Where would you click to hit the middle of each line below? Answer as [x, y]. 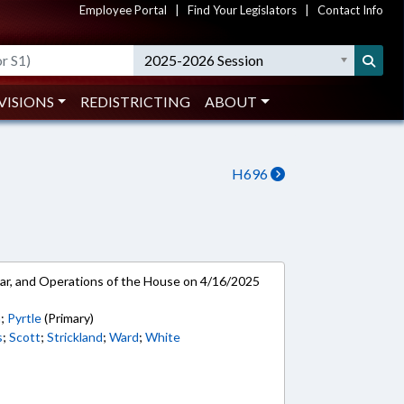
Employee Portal [123, 10]
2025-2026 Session [204, 60]
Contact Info [350, 10]
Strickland [75, 337]
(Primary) [68, 318]
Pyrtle [25, 318]
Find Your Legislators [242, 10]
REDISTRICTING [136, 101]
